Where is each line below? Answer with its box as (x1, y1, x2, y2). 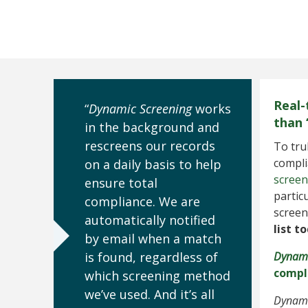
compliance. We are (85, 193, 200, 210)
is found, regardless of (85, 249, 218, 265)
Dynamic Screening (89, 100, 192, 117)
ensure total (85, 175, 157, 191)
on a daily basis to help (85, 156, 221, 173)
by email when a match (85, 230, 221, 247)
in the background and (85, 119, 219, 135)
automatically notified (85, 212, 215, 228)
